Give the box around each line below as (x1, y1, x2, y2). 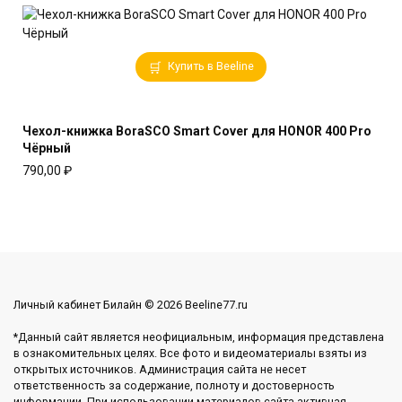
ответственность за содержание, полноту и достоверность (13, 378, 335, 392)
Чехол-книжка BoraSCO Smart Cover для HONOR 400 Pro (22, 123, 371, 138)
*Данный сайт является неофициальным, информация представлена (13, 329, 384, 344)
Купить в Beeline (168, 58, 255, 73)
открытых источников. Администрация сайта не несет (13, 362, 306, 376)
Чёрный (22, 140, 71, 155)
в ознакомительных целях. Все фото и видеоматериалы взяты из (13, 345, 367, 360)
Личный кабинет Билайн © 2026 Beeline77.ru (13, 297, 248, 311)
